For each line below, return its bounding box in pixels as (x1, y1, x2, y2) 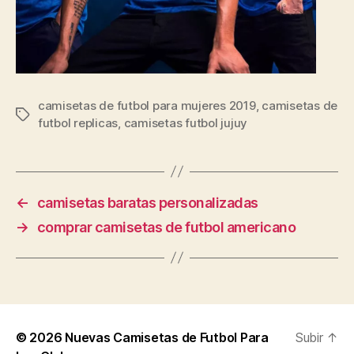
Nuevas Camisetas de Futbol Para (65, 329, 269, 345)
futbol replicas (38, 115, 119, 130)
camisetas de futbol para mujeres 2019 (38, 97, 256, 113)
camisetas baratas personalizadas (36, 194, 258, 211)
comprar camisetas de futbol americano (36, 218, 296, 235)
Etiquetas (15, 107, 69, 122)
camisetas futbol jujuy (123, 115, 248, 130)
